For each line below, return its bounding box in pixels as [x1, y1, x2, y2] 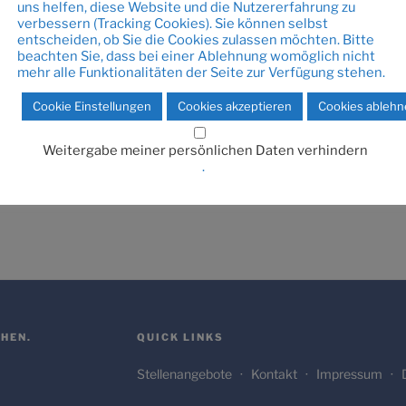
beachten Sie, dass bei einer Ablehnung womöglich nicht [17, 47, 375, 64]
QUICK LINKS [136, 330, 224, 343]
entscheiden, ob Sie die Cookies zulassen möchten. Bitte [17, 31, 374, 48]
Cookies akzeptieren [178, 98, 292, 113]
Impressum [315, 365, 382, 382]
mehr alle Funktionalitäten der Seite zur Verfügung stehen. [17, 63, 385, 81]
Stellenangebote [136, 365, 232, 382]
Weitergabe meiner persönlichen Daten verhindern [43, 141, 368, 159]
